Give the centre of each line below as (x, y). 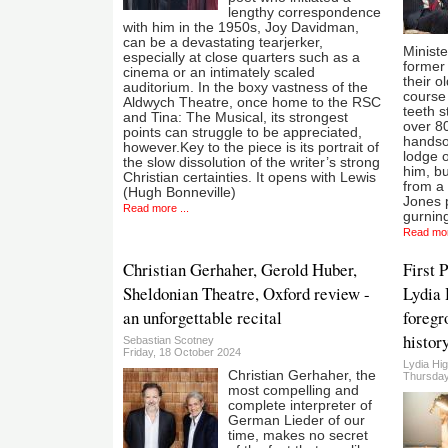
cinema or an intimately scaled (219, 73)
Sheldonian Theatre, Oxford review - (246, 293)
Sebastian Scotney (168, 339)
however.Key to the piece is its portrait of (251, 148)
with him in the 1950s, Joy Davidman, (241, 28)
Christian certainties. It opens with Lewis (249, 178)
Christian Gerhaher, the (302, 375)
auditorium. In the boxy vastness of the (245, 88)
